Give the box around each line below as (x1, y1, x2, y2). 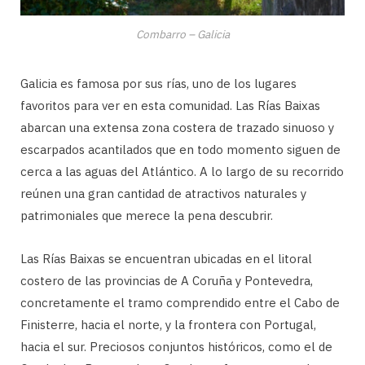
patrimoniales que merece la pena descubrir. (20, 208, 273, 224)
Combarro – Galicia (135, 27, 230, 42)
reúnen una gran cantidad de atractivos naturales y (20, 186, 306, 202)
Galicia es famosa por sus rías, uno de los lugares (20, 76, 297, 92)
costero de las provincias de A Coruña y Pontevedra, (20, 273, 313, 289)
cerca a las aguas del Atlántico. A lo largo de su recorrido (20, 164, 344, 180)
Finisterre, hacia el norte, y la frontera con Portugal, (20, 317, 316, 333)
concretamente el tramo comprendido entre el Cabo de (20, 295, 340, 311)
